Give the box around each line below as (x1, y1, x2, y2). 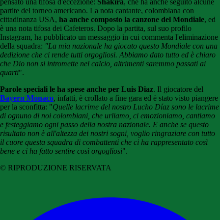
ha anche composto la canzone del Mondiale (59, 15, 204, 24)
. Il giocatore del (153, 85, 203, 94)
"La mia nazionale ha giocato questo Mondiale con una (45, 42, 218, 51)
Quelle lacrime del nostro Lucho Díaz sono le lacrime (53, 103, 219, 111)
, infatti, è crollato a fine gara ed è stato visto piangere (54, 94, 218, 103)
